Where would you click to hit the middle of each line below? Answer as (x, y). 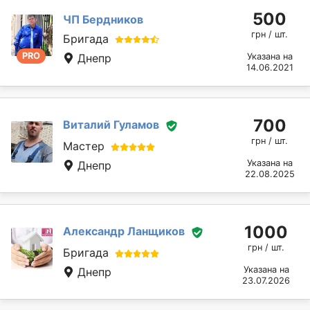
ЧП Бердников (103, 19)
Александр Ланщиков (124, 231)
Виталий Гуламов (111, 125)
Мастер (84, 146)
